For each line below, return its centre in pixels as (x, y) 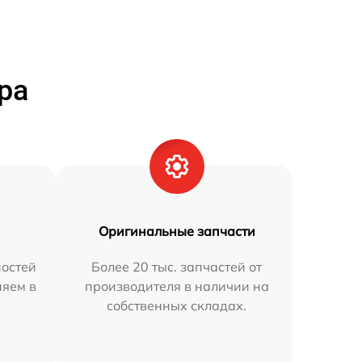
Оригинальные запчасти (177, 231)
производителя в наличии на (177, 286)
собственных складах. (177, 305)
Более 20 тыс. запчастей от (177, 267)
